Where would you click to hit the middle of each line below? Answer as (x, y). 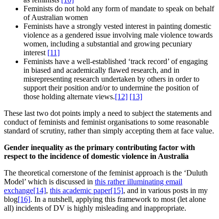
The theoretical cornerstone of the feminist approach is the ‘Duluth (106, 173)
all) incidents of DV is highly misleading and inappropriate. (95, 208)
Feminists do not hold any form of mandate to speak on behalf (119, 9)
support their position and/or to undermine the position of (111, 88)
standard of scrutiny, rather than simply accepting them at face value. (109, 131)
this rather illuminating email (139, 182)
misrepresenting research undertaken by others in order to (111, 79)
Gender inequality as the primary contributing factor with (99, 148)
